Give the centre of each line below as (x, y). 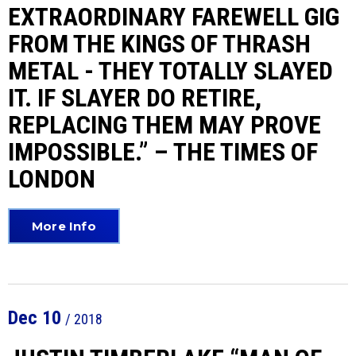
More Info (64, 226)
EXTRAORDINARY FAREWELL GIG (174, 17)
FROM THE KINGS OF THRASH (159, 44)
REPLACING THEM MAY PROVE (164, 125)
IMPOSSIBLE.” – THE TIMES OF (163, 152)
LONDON (52, 179)
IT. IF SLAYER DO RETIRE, (135, 98)
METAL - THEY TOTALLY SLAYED (170, 71)
